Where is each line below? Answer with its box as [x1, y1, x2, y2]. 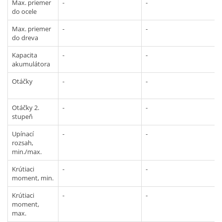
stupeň [12, 111, 33, 121]
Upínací [12, 129, 34, 138]
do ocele [12, 6, 37, 16]
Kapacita [12, 50, 37, 59]
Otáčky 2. [12, 103, 39, 112]
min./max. [12, 147, 42, 156]
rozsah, [12, 138, 33, 147]
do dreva [12, 33, 38, 42]
